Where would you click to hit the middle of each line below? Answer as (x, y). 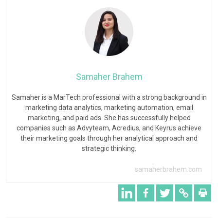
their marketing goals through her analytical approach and (109, 138)
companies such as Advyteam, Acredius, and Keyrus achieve (109, 128)
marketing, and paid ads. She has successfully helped (109, 118)
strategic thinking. (109, 148)
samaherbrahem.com (168, 169)
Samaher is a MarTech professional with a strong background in (109, 97)
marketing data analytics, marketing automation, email (109, 107)
